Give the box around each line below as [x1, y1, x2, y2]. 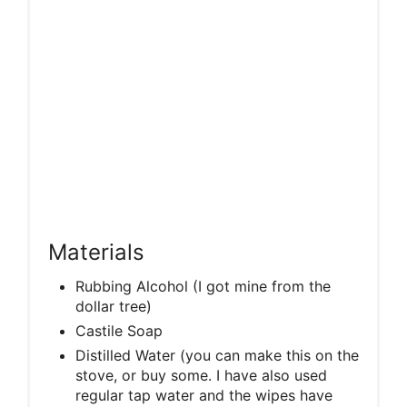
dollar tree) [75, 296, 152, 315]
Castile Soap [75, 321, 163, 340]
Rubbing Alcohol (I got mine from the [75, 276, 331, 295]
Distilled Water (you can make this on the [75, 345, 359, 364]
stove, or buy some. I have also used [75, 365, 327, 384]
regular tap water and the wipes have [75, 385, 333, 404]
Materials [48, 238, 144, 265]
